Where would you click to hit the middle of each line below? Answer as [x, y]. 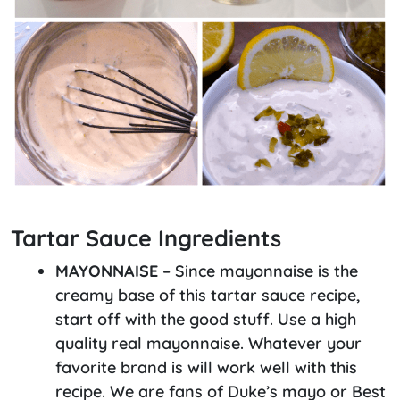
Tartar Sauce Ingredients [146, 237]
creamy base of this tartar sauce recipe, [208, 295]
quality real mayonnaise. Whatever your [208, 343]
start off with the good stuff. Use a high [206, 319]
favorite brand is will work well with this [206, 367]
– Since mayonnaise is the [258, 271]
